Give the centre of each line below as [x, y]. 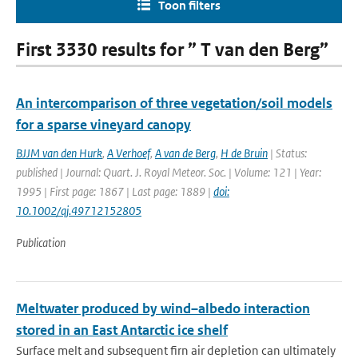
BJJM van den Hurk [59, 153]
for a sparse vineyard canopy [103, 125]
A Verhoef [129, 153]
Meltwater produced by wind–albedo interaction [163, 308]
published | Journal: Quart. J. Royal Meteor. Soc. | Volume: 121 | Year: [169, 172]
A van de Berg [185, 153]
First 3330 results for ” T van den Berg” [172, 50]
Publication [41, 243]
